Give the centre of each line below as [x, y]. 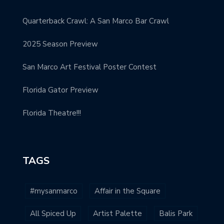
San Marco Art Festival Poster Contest [89, 67]
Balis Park [176, 214]
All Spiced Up [53, 214]
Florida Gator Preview [60, 90]
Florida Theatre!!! [52, 113]
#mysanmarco [54, 191]
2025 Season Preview [60, 44]
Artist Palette [117, 214]
